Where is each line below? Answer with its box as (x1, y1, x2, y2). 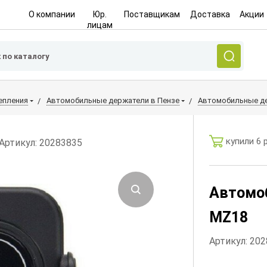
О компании (28, 10, 75, 19)
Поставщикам (124, 10, 181, 19)
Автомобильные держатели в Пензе (46, 96, 179, 105)
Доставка (190, 10, 230, 19)
